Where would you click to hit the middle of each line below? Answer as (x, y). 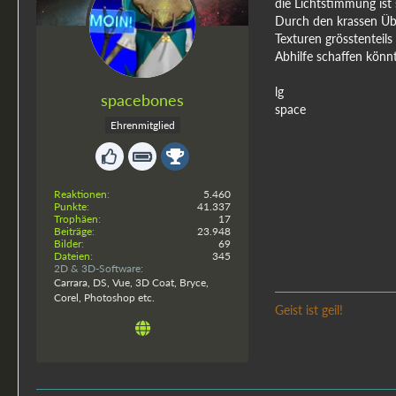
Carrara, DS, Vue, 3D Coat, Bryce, (131, 283)
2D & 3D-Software (97, 269)
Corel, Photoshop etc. (104, 298)
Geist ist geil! (309, 310)
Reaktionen (80, 194)
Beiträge (73, 232)
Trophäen (76, 219)
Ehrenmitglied (142, 126)
